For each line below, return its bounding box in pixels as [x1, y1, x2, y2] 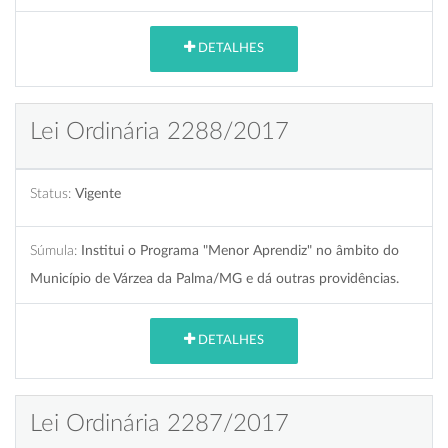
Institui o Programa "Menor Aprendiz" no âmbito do [81, 242, 399, 258]
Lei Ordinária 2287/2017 [30, 411, 289, 436]
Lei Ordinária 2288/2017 [30, 119, 289, 144]
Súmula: [30, 242, 77, 258]
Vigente [75, 185, 121, 201]
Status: [30, 185, 71, 201]
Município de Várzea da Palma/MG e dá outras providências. [30, 270, 399, 286]
